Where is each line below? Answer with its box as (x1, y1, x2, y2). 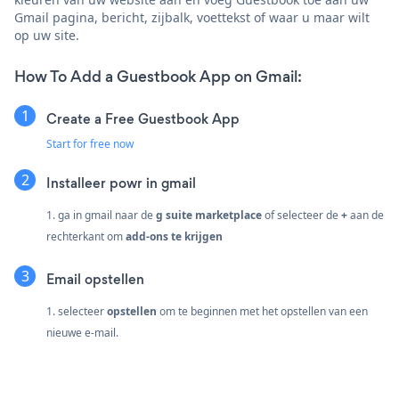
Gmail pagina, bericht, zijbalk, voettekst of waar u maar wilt (14, 8, 370, 26)
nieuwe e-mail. (46, 324, 118, 340)
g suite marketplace (156, 207, 262, 223)
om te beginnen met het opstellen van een (157, 303, 368, 319)
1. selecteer (46, 303, 107, 319)
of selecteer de (262, 207, 341, 223)
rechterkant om (46, 228, 126, 244)
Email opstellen (46, 269, 144, 289)
